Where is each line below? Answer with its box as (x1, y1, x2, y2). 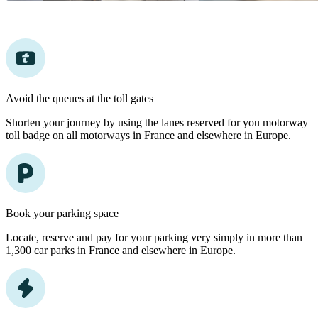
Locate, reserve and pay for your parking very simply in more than (6, 231, 302, 244)
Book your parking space (6, 207, 119, 220)
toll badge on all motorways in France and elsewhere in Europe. (6, 129, 291, 142)
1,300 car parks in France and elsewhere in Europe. (6, 244, 236, 257)
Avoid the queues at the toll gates (6, 92, 153, 105)
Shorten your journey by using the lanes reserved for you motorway (6, 116, 308, 129)
